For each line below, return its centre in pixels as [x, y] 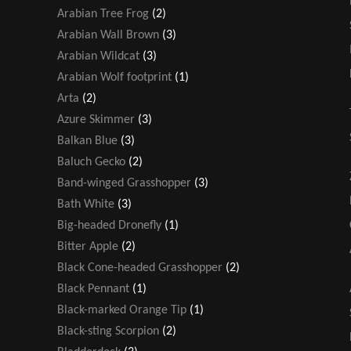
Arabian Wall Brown [108, 35]
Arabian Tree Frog [103, 14]
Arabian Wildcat [98, 56]
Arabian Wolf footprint [114, 77]
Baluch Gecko [91, 162]
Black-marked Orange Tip [122, 310]
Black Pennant [93, 289]
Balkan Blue [87, 141]
